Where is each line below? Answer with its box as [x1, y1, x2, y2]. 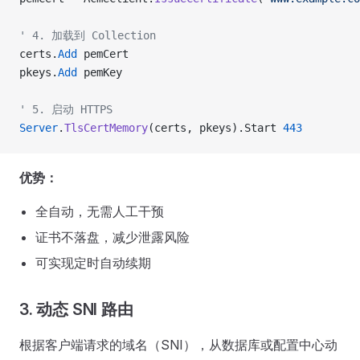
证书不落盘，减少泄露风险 [35, 229, 190, 245]
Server [19, 121, 58, 134]
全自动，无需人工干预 [35, 203, 164, 219]
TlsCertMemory [64, 121, 148, 134]
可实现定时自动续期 [35, 255, 151, 271]
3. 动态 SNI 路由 [19, 300, 133, 319]
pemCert [77, 47, 129, 60]
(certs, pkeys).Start [148, 121, 283, 134]
